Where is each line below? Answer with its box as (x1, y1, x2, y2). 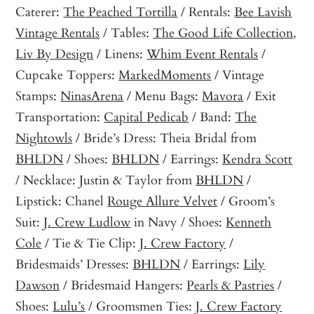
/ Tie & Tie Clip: (41, 233, 140, 253)
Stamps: (15, 86, 61, 106)
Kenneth (226, 212, 272, 232)
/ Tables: (100, 22, 153, 43)
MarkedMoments (118, 64, 212, 85)
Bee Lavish (234, 1, 292, 22)
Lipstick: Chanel (15, 191, 108, 211)
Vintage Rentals (15, 22, 100, 43)
